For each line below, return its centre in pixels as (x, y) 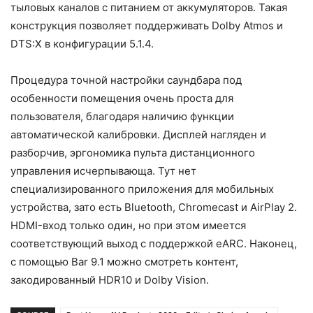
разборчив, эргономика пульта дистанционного (133, 152)
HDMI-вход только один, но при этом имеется (128, 225)
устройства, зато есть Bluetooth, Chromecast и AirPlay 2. (154, 207)
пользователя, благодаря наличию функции (122, 116)
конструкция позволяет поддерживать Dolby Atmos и (147, 25)
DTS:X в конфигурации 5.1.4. (82, 43)
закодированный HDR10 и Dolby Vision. (110, 279)
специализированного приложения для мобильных (142, 189)
